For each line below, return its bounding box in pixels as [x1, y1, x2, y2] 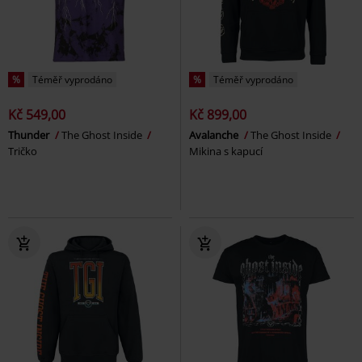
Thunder [8, 128, 52, 143]
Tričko [8, 144, 37, 159]
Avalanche [189, 128, 241, 143]
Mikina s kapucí [189, 144, 263, 159]
